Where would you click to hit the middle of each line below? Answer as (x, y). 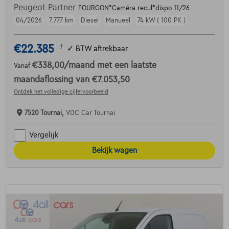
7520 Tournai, (45, 113)
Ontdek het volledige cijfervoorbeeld (61, 91)
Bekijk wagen (114, 150)
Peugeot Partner (46, 7)
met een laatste (127, 65)
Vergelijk (43, 135)
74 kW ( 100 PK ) (161, 20)
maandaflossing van (53, 79)
